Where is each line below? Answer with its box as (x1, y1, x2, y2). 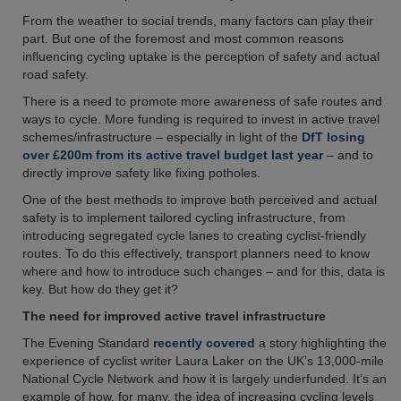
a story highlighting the (255, 336, 387, 350)
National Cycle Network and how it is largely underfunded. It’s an (22, 371, 387, 386)
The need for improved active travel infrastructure (22, 309, 326, 323)
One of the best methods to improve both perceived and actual (22, 192, 377, 207)
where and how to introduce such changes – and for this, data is (22, 264, 385, 278)
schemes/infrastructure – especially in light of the (22, 130, 302, 144)
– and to (323, 148, 373, 162)
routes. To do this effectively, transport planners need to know (22, 246, 370, 260)
